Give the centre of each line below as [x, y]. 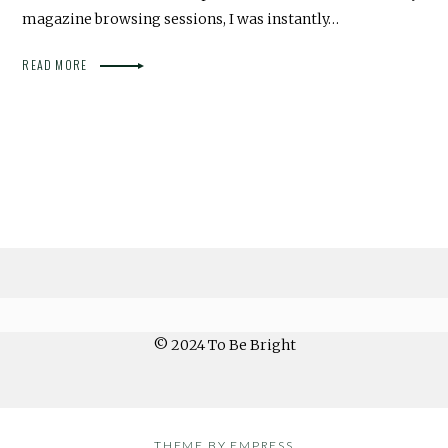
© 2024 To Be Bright [224, 344]
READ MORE [56, 64]
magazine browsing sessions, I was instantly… [181, 18]
